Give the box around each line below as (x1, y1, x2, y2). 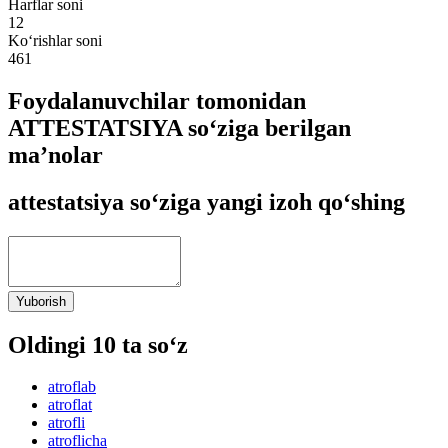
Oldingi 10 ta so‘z (8, 331, 188, 358)
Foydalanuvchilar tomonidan (8, 87, 306, 114)
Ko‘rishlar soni (8, 31, 102, 49)
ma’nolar (8, 141, 103, 168)
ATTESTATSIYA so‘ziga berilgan (8, 114, 351, 141)
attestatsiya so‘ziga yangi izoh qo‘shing (8, 188, 405, 215)
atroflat (48, 396, 92, 414)
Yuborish (16, 293, 66, 309)
